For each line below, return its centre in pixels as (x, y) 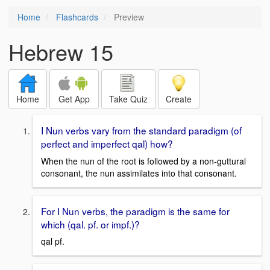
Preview (128, 17)
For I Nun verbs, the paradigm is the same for (135, 211)
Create (179, 99)
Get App (74, 99)
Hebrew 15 (61, 52)
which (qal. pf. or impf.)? (90, 224)
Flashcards (77, 17)
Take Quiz (128, 99)
